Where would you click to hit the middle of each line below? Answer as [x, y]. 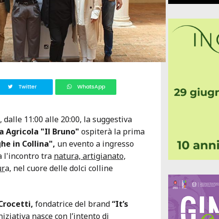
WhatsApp [91, 87]
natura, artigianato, [90, 156]
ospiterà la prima [113, 132]
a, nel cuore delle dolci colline [59, 168]
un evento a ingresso [95, 144]
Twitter [28, 87]
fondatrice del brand [73, 204]
